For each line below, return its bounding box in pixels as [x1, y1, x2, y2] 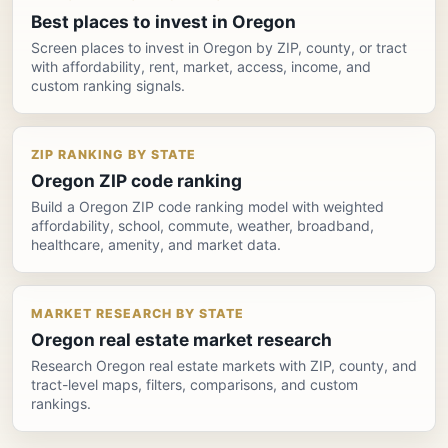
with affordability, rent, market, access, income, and [31, 58, 371, 76]
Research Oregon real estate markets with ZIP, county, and [31, 357, 417, 375]
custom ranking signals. [31, 77, 185, 95]
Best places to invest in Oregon [31, 11, 296, 33]
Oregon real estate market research [31, 329, 332, 351]
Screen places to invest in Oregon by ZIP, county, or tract [31, 39, 407, 57]
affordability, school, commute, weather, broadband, [31, 217, 374, 235]
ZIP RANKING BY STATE [31, 147, 196, 163]
